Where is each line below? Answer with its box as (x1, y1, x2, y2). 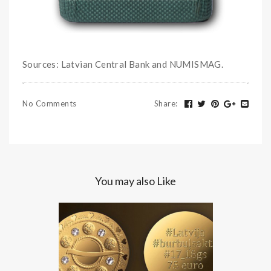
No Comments (22, 98, 77, 108)
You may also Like (95, 174, 176, 188)
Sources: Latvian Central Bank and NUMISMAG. (22, 58, 224, 70)
